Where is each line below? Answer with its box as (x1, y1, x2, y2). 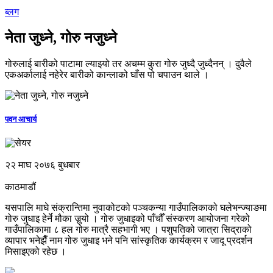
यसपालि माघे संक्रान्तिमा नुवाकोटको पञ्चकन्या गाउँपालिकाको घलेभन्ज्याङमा (5, 202, 267, 213)
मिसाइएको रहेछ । (5, 246, 69, 257)
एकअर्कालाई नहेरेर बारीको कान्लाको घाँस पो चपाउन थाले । (5, 69, 209, 80)
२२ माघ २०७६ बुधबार (5, 160, 80, 171)
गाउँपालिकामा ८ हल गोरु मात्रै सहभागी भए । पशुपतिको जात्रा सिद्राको (5, 224, 252, 235)
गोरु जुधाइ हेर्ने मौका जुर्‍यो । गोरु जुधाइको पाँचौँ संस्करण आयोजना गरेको (5, 213, 250, 224)
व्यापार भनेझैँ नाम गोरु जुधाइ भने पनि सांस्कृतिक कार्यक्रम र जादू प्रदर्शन (5, 235, 252, 246)
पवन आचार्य (5, 114, 37, 124)
